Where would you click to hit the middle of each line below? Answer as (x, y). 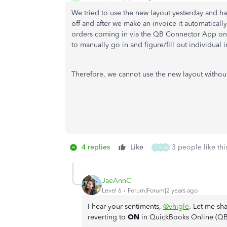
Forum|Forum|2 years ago (163, 190)
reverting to (108, 217)
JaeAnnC (117, 180)
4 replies (96, 147)
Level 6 (112, 190)
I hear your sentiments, (125, 206)
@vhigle (176, 206)
